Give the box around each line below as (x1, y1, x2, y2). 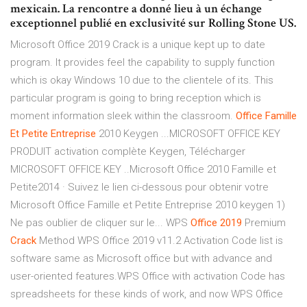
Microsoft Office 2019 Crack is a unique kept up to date (10, 38, 265, 51)
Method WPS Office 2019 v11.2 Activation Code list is (36, 234, 283, 247)
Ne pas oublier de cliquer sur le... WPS (10, 217, 191, 230)
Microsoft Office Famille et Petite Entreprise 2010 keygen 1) (10, 199, 285, 212)
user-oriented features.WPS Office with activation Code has (10, 270, 285, 283)
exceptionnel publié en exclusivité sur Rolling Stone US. (10, 15, 296, 32)
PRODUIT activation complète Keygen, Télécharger (10, 145, 245, 158)
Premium (242, 217, 286, 230)
